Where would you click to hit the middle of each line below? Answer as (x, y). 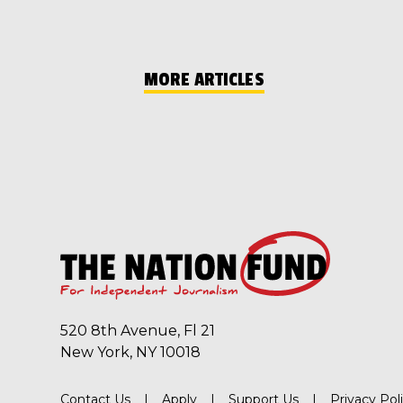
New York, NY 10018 (131, 352)
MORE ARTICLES (204, 80)
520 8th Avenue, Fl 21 (138, 330)
